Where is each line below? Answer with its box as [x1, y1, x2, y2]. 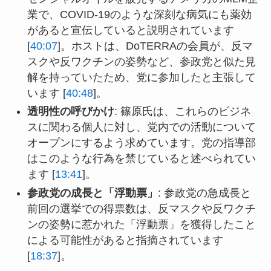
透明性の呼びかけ [27, 105, 114, 118]
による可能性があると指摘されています [27, 233, 223, 246]
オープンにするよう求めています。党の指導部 [27, 137, 256, 149]
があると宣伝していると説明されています [27, 24, 234, 36]
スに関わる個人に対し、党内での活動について [27, 121, 256, 134]
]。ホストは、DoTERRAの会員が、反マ [57, 39, 253, 52]
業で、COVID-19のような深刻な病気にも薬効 [27, 8, 252, 21]
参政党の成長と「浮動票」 [27, 186, 158, 199]
